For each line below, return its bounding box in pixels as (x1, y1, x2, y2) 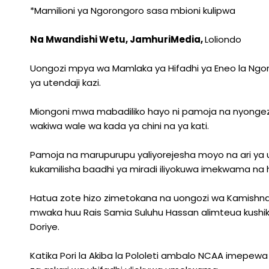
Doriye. (30, 220, 59, 233)
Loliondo (205, 33, 241, 46)
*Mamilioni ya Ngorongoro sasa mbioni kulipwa (30, 4, 235, 17)
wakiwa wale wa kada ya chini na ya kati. (30, 119, 209, 132)
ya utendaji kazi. (30, 76, 101, 89)
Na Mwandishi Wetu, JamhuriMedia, (30, 33, 205, 46)
